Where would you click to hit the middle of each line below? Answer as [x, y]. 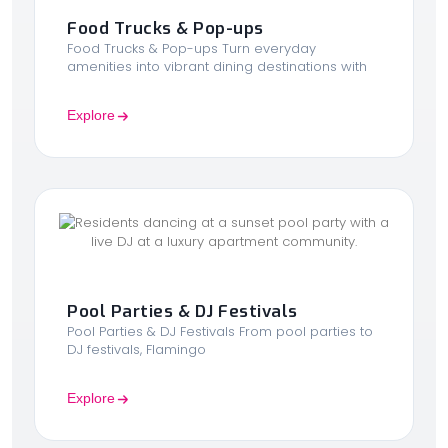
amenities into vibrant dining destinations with [217, 67]
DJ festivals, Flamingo [136, 350]
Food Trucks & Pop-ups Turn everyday [191, 49]
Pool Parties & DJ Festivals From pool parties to [220, 332]
